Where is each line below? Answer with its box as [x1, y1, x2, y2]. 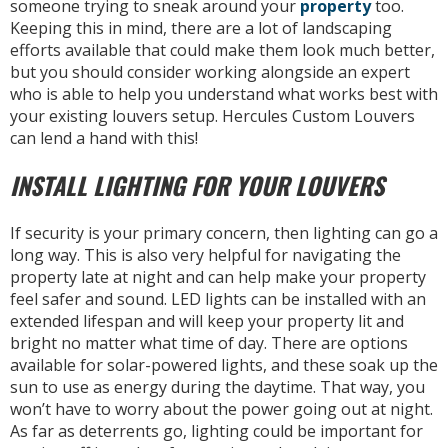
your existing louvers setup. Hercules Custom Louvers [10, 105, 415, 128]
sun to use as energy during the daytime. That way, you [10, 376, 425, 399]
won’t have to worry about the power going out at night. [10, 398, 433, 421]
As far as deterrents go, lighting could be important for [10, 420, 423, 443]
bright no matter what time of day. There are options [10, 332, 408, 355]
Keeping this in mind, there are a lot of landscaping [10, 17, 392, 40]
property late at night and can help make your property [10, 266, 426, 289]
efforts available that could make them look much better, [10, 39, 435, 62]
